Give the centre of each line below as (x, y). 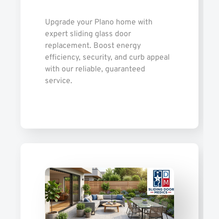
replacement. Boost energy (93, 46)
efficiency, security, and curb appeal (107, 58)
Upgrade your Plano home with (99, 23)
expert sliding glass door (88, 34)
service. (59, 81)
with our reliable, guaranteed (95, 70)
